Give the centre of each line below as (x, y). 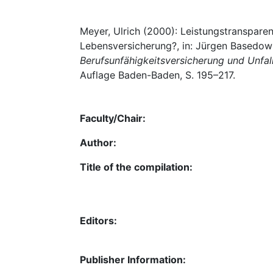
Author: (98, 142)
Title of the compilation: (136, 167)
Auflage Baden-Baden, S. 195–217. (158, 75)
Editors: (98, 220)
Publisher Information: (133, 259)
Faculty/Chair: (113, 118)
